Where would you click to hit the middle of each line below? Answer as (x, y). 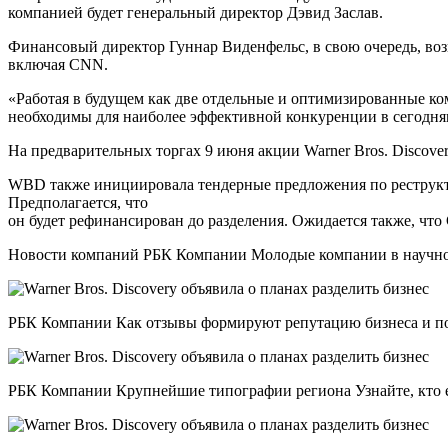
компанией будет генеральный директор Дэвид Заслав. (195, 13)
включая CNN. (58, 65)
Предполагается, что (78, 203)
